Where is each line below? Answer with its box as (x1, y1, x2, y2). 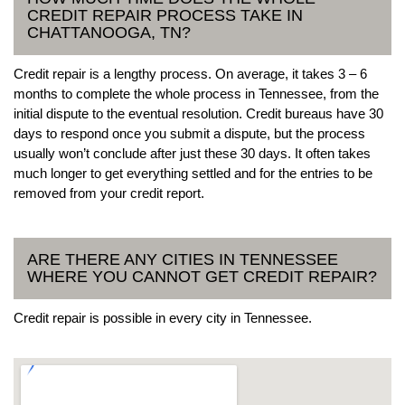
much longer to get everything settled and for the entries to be (14, 165, 372, 181)
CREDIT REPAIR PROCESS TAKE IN (27, 5, 303, 24)
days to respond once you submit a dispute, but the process (14, 125, 365, 141)
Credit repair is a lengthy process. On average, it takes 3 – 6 (14, 65, 367, 81)
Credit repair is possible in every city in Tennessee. (14, 309, 312, 325)
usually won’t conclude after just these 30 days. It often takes (14, 145, 371, 161)
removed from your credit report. (14, 184, 204, 201)
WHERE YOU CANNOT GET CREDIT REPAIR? (27, 267, 377, 286)
